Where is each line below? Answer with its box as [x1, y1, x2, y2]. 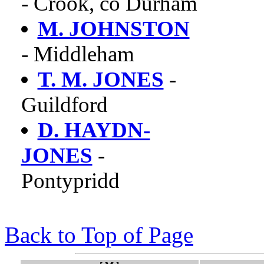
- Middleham [21, 42, 134, 66]
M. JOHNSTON [37, 16, 190, 41]
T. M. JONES [37, 67, 164, 91]
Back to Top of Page [5, 222, 193, 247]
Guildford [21, 93, 108, 117]
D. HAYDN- [37, 118, 150, 142]
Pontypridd [21, 169, 120, 193]
